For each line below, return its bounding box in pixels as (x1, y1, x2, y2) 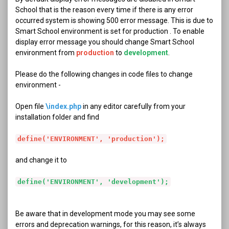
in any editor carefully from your (81, 102, 186, 110)
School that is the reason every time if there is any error (15, 6, 193, 14)
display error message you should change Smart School (15, 38, 194, 46)
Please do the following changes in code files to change (15, 70, 193, 78)
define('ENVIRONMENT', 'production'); (17, 135, 165, 143)
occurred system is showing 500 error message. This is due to (15, 16, 213, 25)
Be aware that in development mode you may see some (15, 210, 195, 218)
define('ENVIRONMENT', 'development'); (17, 178, 169, 186)
